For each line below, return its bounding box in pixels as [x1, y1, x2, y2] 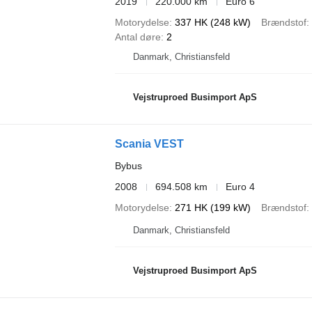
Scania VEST [114, 138, 184, 150]
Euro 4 [225, 181, 255, 192]
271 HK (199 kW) [174, 202, 251, 213]
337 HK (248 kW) [174, 17, 251, 28]
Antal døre [114, 31, 161, 42]
